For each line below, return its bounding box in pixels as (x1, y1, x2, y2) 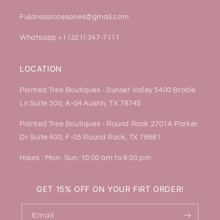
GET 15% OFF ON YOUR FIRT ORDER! (36, 184, 184, 194)
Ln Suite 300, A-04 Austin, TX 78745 (20, 100, 141, 108)
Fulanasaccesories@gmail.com (20, 13, 129, 21)
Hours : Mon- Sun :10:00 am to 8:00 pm (20, 154, 151, 162)
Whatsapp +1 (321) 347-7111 (20, 34, 120, 42)
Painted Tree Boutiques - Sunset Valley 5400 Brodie (20, 86, 196, 94)
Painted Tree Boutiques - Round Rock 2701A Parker (20, 120, 198, 128)
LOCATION (20, 64, 62, 74)
